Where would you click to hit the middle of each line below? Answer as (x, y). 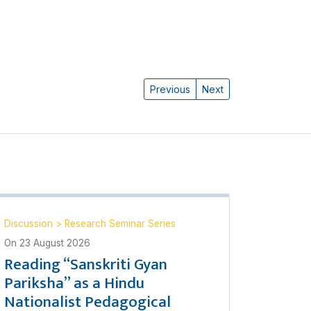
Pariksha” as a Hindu (74, 283)
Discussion (30, 224)
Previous (170, 89)
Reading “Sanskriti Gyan (86, 264)
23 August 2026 (55, 243)
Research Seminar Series (120, 224)
